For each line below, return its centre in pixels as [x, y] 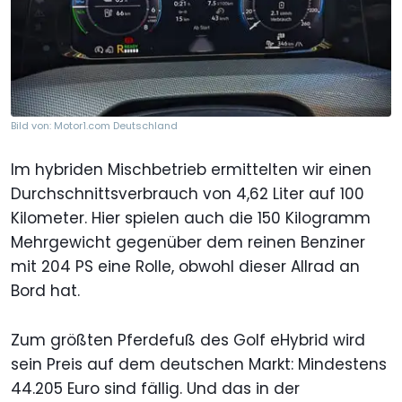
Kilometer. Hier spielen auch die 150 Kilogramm [191, 218]
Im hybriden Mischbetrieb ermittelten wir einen [191, 169]
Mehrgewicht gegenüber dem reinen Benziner [188, 242]
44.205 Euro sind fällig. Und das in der [155, 388]
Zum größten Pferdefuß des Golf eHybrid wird [188, 340]
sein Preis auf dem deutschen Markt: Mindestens [199, 364]
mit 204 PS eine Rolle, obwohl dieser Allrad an [185, 266]
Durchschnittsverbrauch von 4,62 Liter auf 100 [188, 193]
